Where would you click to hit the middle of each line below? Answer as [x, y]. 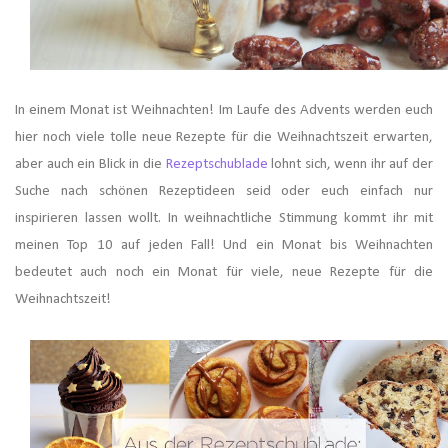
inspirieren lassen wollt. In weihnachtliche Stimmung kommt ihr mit [224, 219]
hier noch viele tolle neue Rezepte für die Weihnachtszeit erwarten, [224, 138]
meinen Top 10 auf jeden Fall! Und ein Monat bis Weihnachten [224, 246]
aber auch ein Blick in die [90, 165]
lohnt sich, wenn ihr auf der [352, 165]
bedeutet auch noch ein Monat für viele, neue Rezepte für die [224, 273]
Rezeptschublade [218, 165]
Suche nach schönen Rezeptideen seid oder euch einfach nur [224, 192]
